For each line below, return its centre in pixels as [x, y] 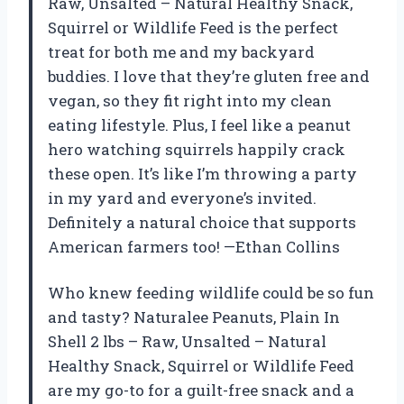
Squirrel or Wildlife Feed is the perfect [193, 27]
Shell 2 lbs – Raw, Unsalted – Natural [187, 341]
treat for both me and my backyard [181, 51]
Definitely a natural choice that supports [202, 222]
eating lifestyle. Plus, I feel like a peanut [199, 124]
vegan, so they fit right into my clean [190, 100]
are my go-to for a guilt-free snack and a [201, 390]
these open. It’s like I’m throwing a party [202, 173]
